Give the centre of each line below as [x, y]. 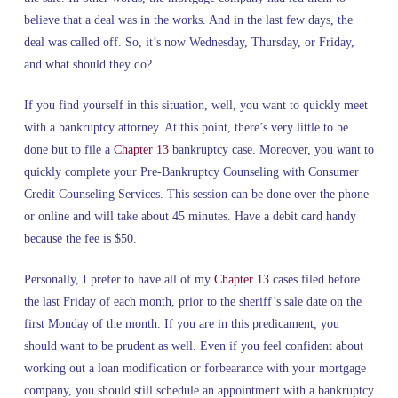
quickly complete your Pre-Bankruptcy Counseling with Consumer [191, 171]
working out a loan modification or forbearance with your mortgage [195, 368]
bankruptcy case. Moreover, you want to [271, 149]
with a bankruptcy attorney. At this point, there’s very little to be [186, 127]
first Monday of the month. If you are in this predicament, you [181, 323]
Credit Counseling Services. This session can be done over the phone [196, 194]
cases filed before [314, 279]
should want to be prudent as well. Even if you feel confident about [193, 346]
